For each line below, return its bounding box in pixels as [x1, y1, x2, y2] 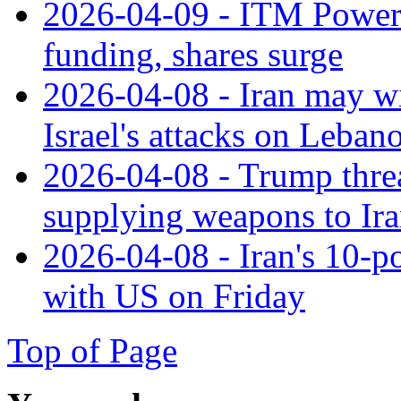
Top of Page [7, 330, 177, 370]
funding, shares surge [43, 34, 343, 73]
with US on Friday [43, 276, 305, 315]
